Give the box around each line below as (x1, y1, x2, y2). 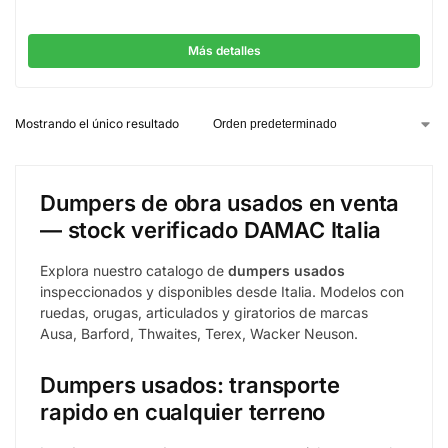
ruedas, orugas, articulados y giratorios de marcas (40, 304, 368, 321)
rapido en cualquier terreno (40, 399, 326, 426)
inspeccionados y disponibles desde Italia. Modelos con (40, 283, 404, 300)
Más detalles (187, 43, 261, 58)
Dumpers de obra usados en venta (40, 190, 400, 216)
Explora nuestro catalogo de (40, 262, 228, 279)
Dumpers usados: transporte (40, 372, 340, 399)
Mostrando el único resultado (15, 116, 179, 131)
